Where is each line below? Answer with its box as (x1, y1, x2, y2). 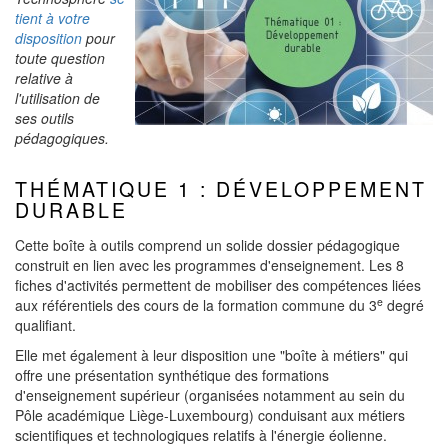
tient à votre (15, 8, 90, 28)
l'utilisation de (15, 88, 100, 108)
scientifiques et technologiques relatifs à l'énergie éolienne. (15, 425, 387, 445)
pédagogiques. (15, 128, 109, 148)
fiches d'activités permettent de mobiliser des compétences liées (15, 275, 421, 295)
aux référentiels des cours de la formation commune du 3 (15, 295, 377, 315)
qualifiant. (15, 315, 76, 335)
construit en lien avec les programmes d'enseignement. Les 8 (15, 255, 404, 275)
